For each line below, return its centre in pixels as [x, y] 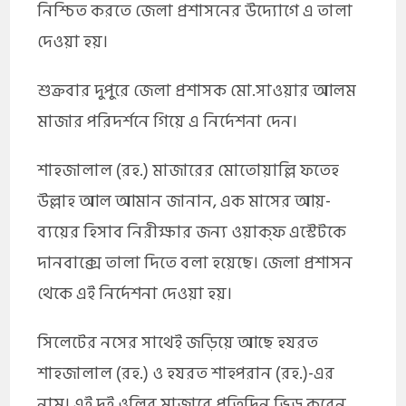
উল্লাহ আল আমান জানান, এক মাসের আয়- [184, 201]
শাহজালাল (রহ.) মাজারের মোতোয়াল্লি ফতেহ [188, 170]
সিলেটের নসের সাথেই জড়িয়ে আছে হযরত [178, 343]
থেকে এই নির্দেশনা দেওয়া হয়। [135, 294]
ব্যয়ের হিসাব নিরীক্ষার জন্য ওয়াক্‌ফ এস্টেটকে [192, 232]
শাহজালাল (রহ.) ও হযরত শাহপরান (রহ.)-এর [186, 373]
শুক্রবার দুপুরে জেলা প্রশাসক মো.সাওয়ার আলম [197, 91]
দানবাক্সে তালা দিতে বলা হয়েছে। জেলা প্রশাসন [195, 263]
